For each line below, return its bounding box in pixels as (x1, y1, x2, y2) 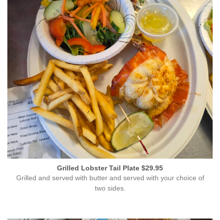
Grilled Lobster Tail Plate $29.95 (57, 165, 163, 172)
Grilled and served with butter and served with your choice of (16, 174, 204, 182)
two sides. (94, 185, 126, 192)
